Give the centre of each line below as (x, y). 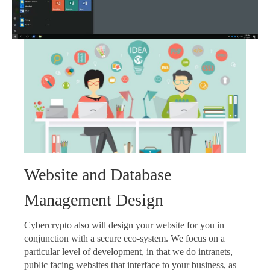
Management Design (94, 200)
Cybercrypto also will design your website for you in (124, 225)
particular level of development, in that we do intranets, (128, 252)
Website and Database (98, 175)
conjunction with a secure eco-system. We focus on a (124, 239)
